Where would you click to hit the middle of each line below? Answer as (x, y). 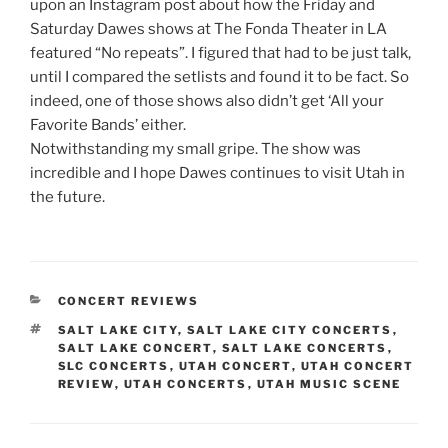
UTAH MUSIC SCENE (329, 384)
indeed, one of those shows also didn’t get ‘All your (207, 100)
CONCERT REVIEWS (128, 301)
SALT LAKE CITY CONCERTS (289, 330)
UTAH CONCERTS (185, 384)
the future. (69, 196)
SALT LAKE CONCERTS (304, 348)
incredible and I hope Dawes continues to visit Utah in (217, 172)
